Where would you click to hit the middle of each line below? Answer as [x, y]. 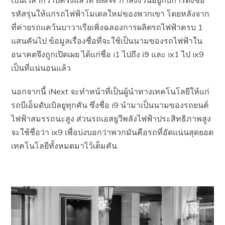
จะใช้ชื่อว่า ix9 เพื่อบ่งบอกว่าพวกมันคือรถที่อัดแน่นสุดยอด [113, 132]
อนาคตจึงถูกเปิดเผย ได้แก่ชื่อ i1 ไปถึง [77, 54]
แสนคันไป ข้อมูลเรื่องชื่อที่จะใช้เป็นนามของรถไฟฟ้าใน [107, 40]
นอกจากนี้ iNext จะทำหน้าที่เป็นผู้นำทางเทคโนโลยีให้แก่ [110, 91]
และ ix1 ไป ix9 [177, 54]
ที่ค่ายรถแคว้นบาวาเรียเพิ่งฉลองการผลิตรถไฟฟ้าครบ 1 [107, 27]
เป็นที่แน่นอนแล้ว [41, 68]
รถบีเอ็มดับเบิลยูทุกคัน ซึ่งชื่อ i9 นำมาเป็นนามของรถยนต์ [110, 105]
